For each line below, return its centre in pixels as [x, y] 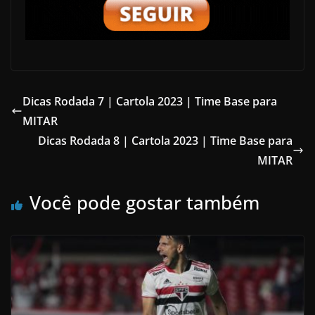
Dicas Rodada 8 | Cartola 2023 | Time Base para [165, 140]
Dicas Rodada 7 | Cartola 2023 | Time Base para [150, 101]
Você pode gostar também [144, 202]
